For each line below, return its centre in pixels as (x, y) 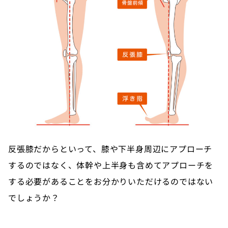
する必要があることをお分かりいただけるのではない (111, 181)
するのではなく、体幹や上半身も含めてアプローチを (111, 165)
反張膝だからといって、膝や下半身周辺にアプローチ (110, 148)
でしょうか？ (34, 197)
